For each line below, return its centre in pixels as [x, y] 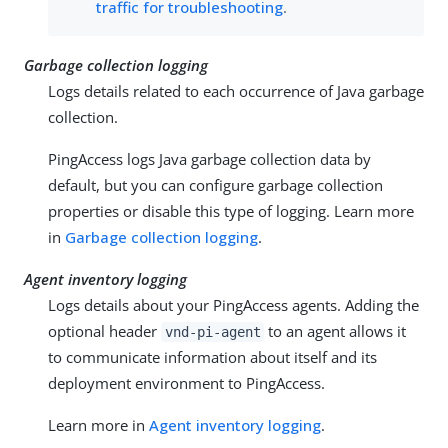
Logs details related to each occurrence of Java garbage [236, 91]
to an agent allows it [335, 331]
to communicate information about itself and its [212, 357]
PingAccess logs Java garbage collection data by [209, 159]
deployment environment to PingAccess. [186, 383]
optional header [104, 331]
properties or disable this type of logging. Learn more [231, 211]
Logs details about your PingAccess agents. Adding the [233, 305]
